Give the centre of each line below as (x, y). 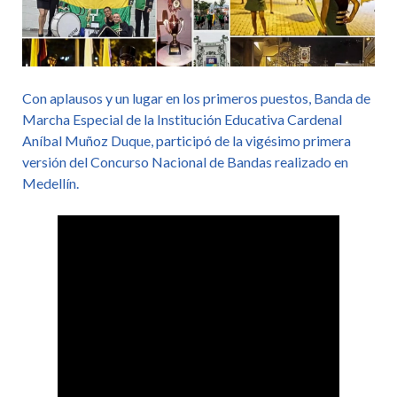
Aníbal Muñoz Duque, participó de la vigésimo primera (187, 141)
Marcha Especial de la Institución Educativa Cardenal (182, 120)
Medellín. (51, 183)
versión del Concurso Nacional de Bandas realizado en (185, 162)
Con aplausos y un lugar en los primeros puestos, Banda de (196, 98)
